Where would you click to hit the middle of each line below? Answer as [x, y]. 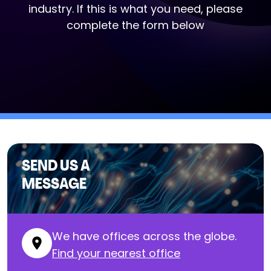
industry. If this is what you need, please [135, 9]
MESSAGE [54, 185]
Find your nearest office [116, 253]
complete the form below [135, 25]
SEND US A [56, 167]
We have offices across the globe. [144, 236]
